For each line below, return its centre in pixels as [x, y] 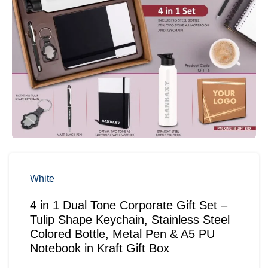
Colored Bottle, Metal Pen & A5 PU [122, 234]
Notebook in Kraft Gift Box [100, 248]
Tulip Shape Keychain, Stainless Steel [130, 219]
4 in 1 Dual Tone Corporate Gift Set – [129, 205]
